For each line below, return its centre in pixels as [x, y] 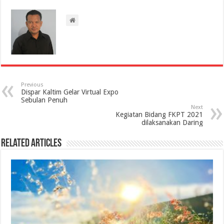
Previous [32, 85]
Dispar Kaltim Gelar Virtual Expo [70, 92]
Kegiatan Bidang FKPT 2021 [159, 115]
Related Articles [31, 144]
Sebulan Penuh [44, 100]
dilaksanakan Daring [172, 123]
